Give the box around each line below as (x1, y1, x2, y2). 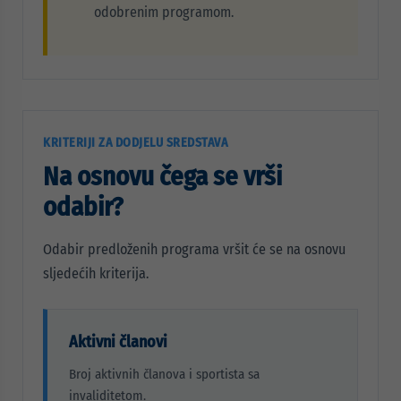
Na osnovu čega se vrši (43, 161, 282, 192)
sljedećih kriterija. (43, 265, 149, 282)
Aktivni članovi (69, 332, 167, 352)
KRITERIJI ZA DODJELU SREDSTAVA (43, 135, 227, 150)
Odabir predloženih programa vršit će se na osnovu (43, 241, 346, 258)
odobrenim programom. (94, 4, 234, 21)
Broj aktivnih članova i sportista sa (69, 366, 260, 382)
